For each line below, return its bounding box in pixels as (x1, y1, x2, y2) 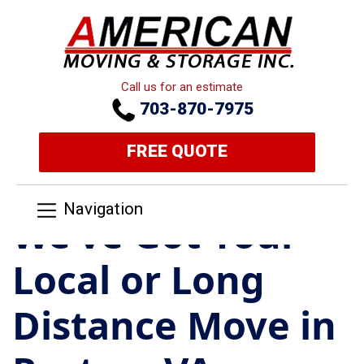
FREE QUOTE (127, 141, 227, 161)
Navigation (63, 199, 144, 219)
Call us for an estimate (121, 80, 243, 94)
